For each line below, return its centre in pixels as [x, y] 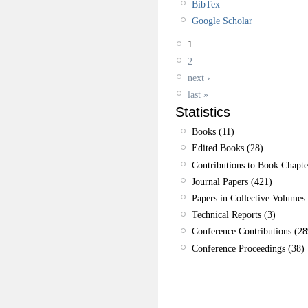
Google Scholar [222, 21]
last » [198, 95]
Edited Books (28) [228, 148]
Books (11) [213, 132]
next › [199, 77]
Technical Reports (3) [234, 215]
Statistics [203, 112]
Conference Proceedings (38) [248, 248]
